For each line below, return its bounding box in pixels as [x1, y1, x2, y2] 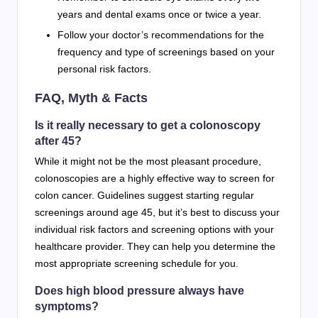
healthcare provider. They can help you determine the [35, 240, 275, 252]
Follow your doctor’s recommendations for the [57, 28, 264, 40]
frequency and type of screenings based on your [57, 45, 275, 57]
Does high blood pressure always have [35, 284, 244, 297]
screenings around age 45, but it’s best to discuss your [35, 206, 280, 218]
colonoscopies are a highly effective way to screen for [35, 172, 275, 184]
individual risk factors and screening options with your [35, 223, 274, 235]
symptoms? [35, 300, 99, 312]
